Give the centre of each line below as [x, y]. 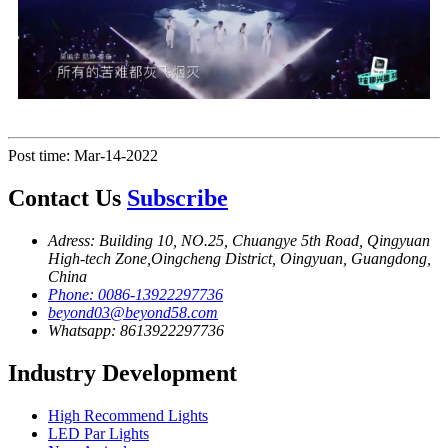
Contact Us [67, 198]
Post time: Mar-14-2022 [83, 156]
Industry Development [122, 373]
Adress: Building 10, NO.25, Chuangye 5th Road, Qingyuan [239, 241]
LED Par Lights [98, 433]
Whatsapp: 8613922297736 [136, 331]
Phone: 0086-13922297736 [135, 295]
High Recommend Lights [128, 415]
